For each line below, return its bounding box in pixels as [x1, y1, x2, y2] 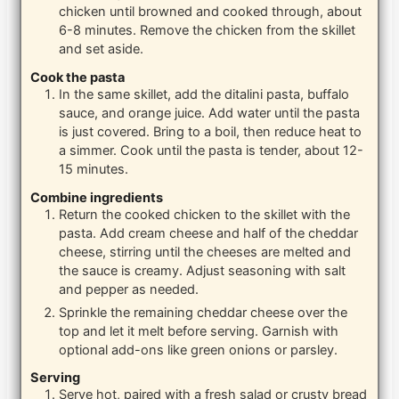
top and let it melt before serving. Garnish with [59, 322, 339, 339]
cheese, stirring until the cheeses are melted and [59, 243, 352, 260]
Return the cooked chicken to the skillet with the [59, 206, 351, 223]
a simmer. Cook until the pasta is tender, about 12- [59, 142, 364, 159]
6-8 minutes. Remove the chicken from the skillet [59, 22, 356, 39]
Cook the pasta [30, 69, 126, 85]
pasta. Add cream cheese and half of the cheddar [59, 224, 359, 241]
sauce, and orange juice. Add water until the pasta [59, 104, 361, 121]
